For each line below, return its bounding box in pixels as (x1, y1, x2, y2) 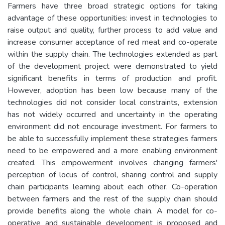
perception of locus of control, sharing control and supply (8, 169, 217, 180)
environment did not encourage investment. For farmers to (8, 121, 217, 132)
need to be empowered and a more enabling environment (8, 145, 217, 156)
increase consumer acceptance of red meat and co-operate (8, 36, 217, 48)
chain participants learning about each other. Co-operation (8, 181, 217, 192)
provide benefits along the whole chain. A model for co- (8, 205, 217, 216)
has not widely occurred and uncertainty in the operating (8, 108, 217, 120)
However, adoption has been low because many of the (8, 84, 217, 96)
